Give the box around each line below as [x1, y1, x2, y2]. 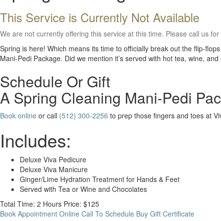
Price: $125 [64, 199, 99, 209]
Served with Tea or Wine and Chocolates [20, 184, 147, 194]
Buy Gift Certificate [136, 209, 194, 219]
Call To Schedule [81, 209, 134, 219]
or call [37, 110, 59, 120]
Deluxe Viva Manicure [20, 164, 88, 174]
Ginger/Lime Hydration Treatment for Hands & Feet [20, 174, 180, 184]
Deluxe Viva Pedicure [20, 154, 86, 164]
